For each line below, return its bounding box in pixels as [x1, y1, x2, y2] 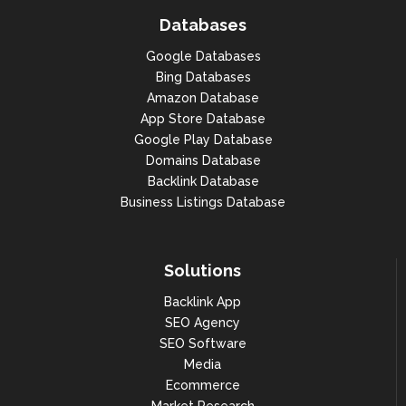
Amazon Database [147, 91, 259, 106]
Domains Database [145, 153, 261, 169]
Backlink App [164, 295, 241, 310]
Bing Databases [155, 70, 251, 85]
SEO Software [159, 336, 246, 352]
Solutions [164, 261, 241, 281]
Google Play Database [133, 132, 273, 148]
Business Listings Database [121, 195, 285, 210]
